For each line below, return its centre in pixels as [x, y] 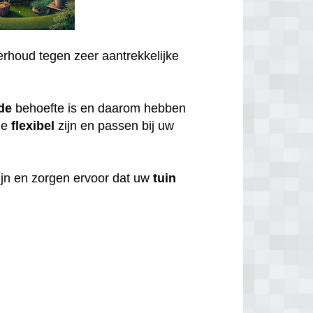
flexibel [33, 125]
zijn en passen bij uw [115, 125]
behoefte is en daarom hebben [99, 108]
